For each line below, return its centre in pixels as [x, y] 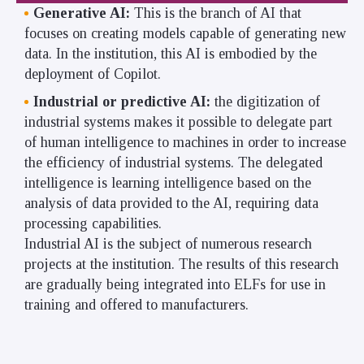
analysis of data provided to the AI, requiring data [171, 203]
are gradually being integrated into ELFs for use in [175, 284]
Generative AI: [84, 13]
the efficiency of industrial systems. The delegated [173, 162]
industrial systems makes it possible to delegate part [178, 121]
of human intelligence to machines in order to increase [185, 142]
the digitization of [267, 101]
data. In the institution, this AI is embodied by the [171, 53]
